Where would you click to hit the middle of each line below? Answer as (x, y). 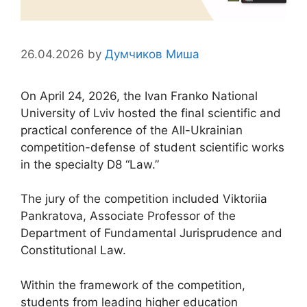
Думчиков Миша (152, 54)
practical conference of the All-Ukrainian (132, 130)
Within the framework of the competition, (133, 285)
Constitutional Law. (73, 250)
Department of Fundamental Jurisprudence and (151, 233)
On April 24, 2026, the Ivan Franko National (139, 96)
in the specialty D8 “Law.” (90, 164)
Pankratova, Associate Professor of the (128, 216)
